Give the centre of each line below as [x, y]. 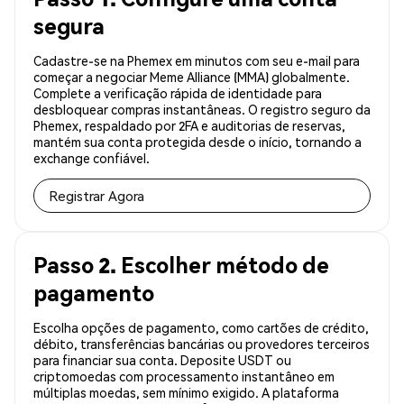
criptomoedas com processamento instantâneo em [184, 376]
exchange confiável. [92, 158]
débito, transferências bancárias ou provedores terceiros [202, 344]
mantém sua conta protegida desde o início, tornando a [197, 142]
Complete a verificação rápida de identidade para [178, 93]
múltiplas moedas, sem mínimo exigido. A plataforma [186, 393]
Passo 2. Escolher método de [181, 265]
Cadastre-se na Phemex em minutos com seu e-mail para [197, 61]
